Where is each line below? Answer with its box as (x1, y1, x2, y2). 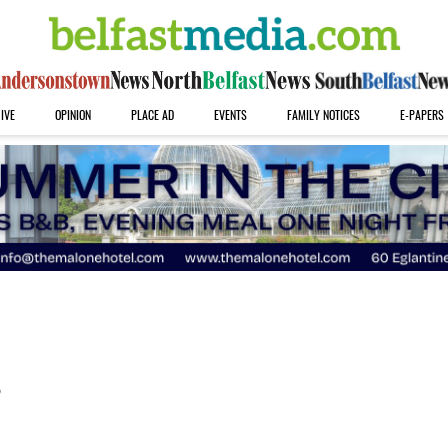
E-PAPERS (399, 106, 444, 123)
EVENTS (213, 106, 247, 123)
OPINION (54, 106, 91, 123)
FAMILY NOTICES (286, 106, 360, 123)
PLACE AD (130, 106, 174, 123)
